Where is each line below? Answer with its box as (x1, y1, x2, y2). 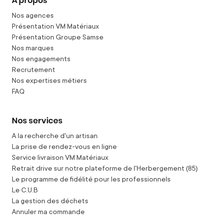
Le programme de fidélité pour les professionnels (12, 174, 171, 184)
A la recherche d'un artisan (12, 130, 98, 140)
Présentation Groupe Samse (12, 32, 104, 41)
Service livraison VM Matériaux (12, 152, 109, 162)
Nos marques (12, 42, 54, 52)
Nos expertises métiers (12, 75, 87, 85)
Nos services (12, 116, 63, 125)
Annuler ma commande (12, 206, 85, 216)
